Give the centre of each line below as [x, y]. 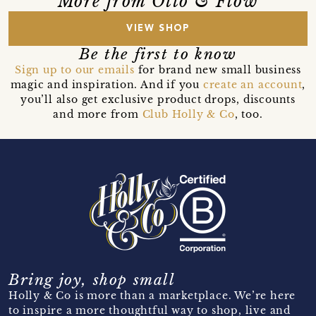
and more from [98, 114]
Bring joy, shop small [92, 280]
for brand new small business [218, 69]
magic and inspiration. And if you [107, 84]
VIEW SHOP [158, 28]
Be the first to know [158, 54]
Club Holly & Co [188, 114]
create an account [253, 84]
